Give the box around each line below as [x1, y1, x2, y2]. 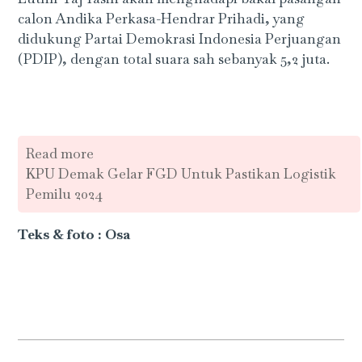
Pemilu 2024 [26, 184, 103, 203]
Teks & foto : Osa [18, 225, 131, 243]
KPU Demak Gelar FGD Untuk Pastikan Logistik [26, 164, 337, 183]
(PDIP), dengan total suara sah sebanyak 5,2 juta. [18, 49, 330, 68]
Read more [26, 144, 95, 162]
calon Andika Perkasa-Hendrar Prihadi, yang [18, 9, 305, 27]
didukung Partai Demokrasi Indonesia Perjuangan [18, 29, 342, 48]
